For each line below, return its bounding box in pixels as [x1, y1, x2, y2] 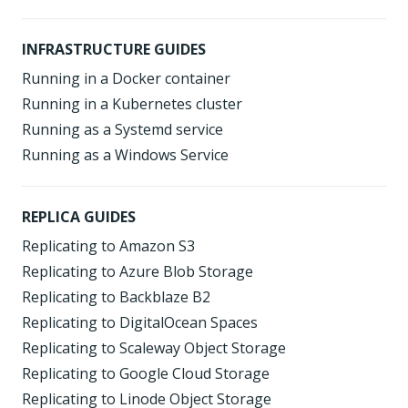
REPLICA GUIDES [22, 207, 136, 227]
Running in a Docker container [22, 68, 230, 88]
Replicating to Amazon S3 [22, 236, 195, 256]
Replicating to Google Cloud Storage [22, 363, 270, 383]
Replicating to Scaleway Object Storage [22, 338, 286, 358]
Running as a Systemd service [22, 119, 223, 139]
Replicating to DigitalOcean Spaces [22, 312, 258, 332]
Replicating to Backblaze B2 [22, 287, 210, 307]
